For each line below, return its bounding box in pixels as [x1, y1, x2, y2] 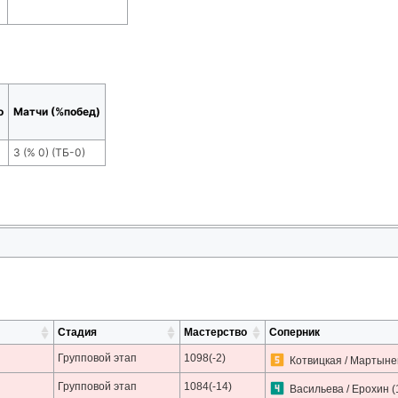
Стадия [57, 326, 97, 339]
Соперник [268, 326, 320, 339]
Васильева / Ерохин [289, 383, 389, 396]
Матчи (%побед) [13, 104, 100, 118]
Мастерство [183, 326, 247, 339]
